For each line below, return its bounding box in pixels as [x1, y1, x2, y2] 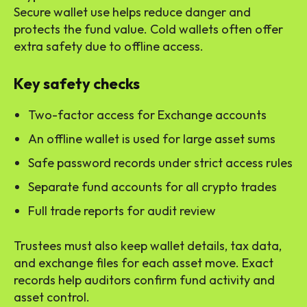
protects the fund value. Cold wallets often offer [14, 21, 283, 38]
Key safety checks [14, 74, 140, 94]
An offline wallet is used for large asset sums [28, 131, 275, 147]
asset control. [14, 289, 90, 306]
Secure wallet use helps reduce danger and [14, 4, 251, 21]
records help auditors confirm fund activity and [14, 272, 275, 288]
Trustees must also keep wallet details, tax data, [14, 238, 282, 254]
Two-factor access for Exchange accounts [28, 107, 267, 123]
